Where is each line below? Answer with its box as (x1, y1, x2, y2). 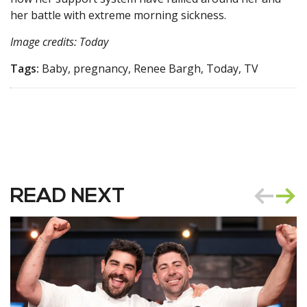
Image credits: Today (10, 34, 114, 50)
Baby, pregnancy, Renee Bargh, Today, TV (39, 61, 258, 77)
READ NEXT (10, 186, 125, 208)
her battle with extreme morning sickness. (10, 8, 232, 23)
